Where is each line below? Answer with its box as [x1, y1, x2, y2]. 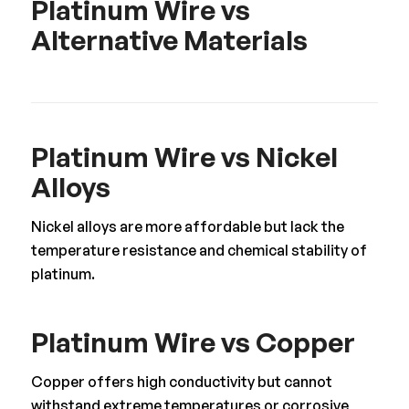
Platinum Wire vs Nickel [30, 140, 338, 174]
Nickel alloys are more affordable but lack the [30, 217, 344, 236]
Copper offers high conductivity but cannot [30, 372, 332, 391]
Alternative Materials [30, 23, 308, 58]
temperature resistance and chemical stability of [30, 241, 367, 260]
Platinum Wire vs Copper [30, 325, 355, 360]
